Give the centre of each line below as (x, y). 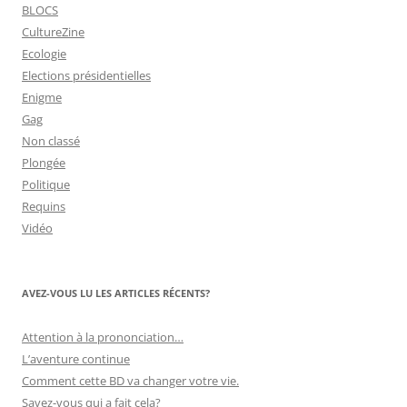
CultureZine (53, 31)
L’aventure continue (76, 358)
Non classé (51, 140)
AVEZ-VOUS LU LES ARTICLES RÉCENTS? (116, 293)
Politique (46, 184)
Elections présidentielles (86, 75)
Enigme (42, 97)
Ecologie (44, 53)
